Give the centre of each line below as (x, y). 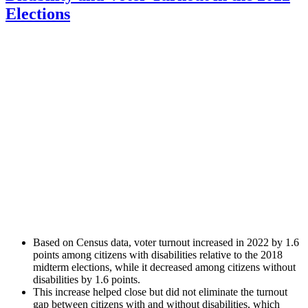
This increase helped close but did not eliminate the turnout (160, 291)
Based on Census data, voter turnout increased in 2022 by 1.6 (166, 242)
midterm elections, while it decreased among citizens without (164, 267)
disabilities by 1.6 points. (87, 279)
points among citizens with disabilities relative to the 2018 (158, 254)
